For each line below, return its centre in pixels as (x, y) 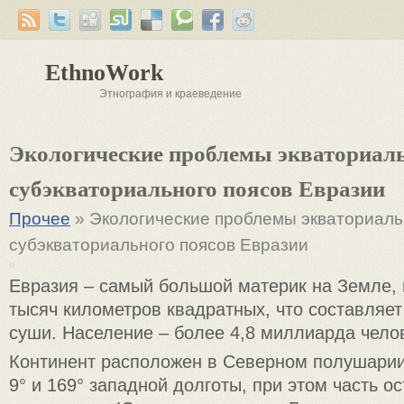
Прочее (40, 219)
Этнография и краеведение (170, 94)
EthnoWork (104, 73)
